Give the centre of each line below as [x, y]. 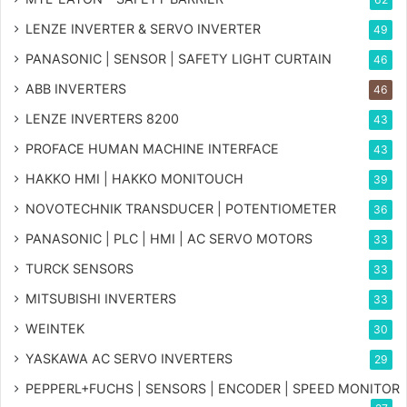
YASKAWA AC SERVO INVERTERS [129, 359]
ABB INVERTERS [76, 89]
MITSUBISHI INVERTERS [101, 299]
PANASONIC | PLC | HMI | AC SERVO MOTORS [169, 239]
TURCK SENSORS [79, 269]
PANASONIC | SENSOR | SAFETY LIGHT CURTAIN [179, 59]
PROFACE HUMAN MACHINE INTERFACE [152, 149]
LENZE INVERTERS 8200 [102, 119]
